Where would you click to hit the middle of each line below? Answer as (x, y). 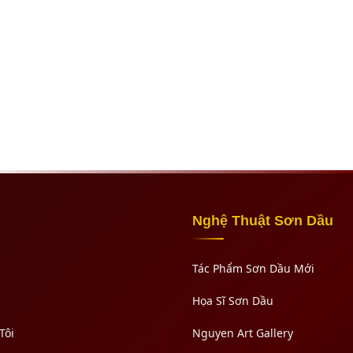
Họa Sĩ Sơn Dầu (233, 300)
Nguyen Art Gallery (243, 333)
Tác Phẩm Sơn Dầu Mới (253, 268)
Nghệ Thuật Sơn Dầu (263, 220)
